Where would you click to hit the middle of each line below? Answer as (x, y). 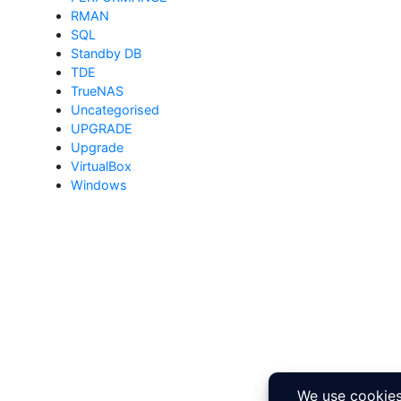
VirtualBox (101, 166)
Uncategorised (115, 110)
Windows (99, 185)
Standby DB (106, 53)
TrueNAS (97, 91)
